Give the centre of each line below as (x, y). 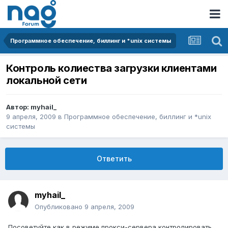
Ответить (114, 159)
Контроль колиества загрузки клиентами (111, 68)
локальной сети (47, 81)
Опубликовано (60, 207)
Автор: (18, 107)
